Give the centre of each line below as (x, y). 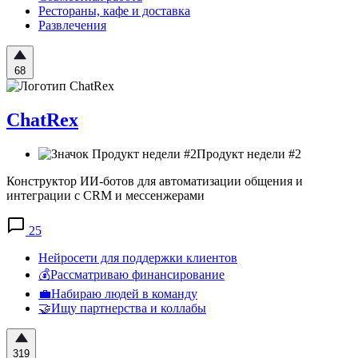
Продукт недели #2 (249, 154)
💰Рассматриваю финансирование (131, 275)
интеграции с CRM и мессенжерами (105, 196)
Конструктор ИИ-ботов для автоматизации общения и (155, 181)
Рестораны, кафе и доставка (114, 11)
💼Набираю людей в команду (118, 294)
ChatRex (42, 120)
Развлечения (72, 26)
